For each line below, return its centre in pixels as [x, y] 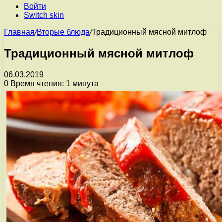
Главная [19, 32]
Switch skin [44, 15]
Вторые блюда [63, 32]
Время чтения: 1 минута [54, 83]
